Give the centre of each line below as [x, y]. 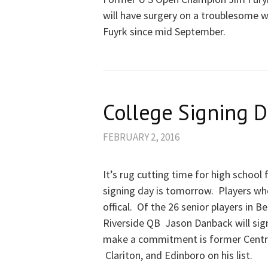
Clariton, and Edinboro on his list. [178, 255]
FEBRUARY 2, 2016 [141, 137]
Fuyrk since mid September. [164, 32]
